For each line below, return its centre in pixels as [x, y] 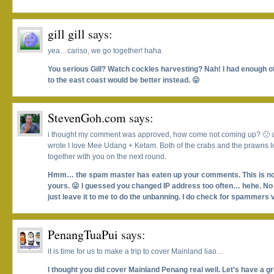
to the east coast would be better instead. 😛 [124, 80]
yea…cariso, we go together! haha [105, 51]
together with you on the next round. [107, 157]
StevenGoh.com [87, 118]
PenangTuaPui [83, 235]
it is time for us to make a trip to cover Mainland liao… [136, 252]
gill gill [66, 34]
